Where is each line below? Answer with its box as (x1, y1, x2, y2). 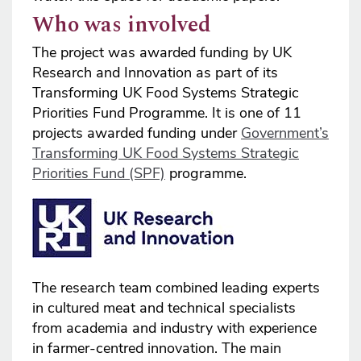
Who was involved (32, 8, 217, 43)
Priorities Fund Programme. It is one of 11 (32, 103, 301, 123)
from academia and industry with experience (32, 318, 317, 338)
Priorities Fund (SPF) (32, 164, 165, 184)
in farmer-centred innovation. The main (32, 338, 281, 359)
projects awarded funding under (32, 123, 241, 143)
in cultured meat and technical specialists (32, 298, 296, 318)
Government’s (241, 123, 329, 143)
